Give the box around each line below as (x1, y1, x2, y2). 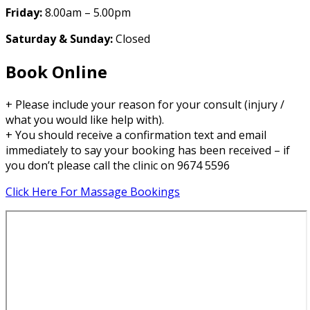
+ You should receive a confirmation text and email (6, 127, 266, 143)
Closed (113, 31, 150, 47)
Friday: (6, 5, 42, 21)
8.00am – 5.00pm (42, 5, 131, 21)
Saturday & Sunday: (6, 31, 113, 47)
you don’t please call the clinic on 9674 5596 (6, 158, 230, 174)
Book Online (6, 60, 107, 84)
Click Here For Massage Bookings (6, 184, 180, 200)
